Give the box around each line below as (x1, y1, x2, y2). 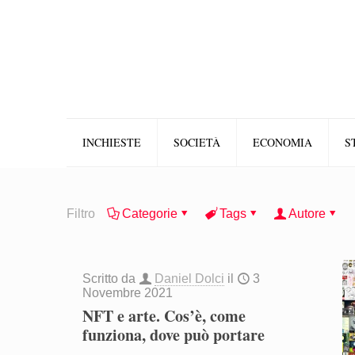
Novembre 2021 (82, 286, 174, 300)
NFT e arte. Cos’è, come (82, 304, 246, 327)
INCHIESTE (82, 135, 141, 150)
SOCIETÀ (174, 135, 220, 150)
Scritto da (82, 272, 139, 285)
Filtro (67, 207, 95, 220)
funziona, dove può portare (82, 323, 265, 346)
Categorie (122, 207, 177, 220)
